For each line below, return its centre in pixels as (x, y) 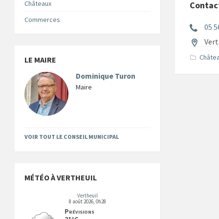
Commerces (42, 19)
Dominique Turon (106, 76)
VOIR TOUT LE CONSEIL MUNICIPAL (72, 136)
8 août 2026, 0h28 (88, 201)
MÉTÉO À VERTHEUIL (61, 177)
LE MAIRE (40, 59)
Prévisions (79, 211)
